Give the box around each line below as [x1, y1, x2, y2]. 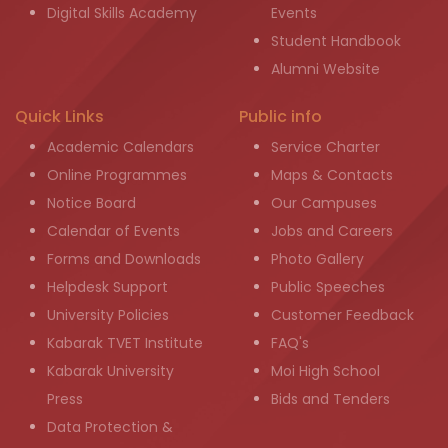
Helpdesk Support [47, 277, 168, 297]
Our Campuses [271, 193, 377, 213]
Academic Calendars [47, 137, 194, 157]
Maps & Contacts [271, 165, 393, 185]
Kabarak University [47, 361, 174, 381]
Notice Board [47, 193, 136, 213]
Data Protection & [47, 417, 173, 437]
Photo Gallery [271, 249, 364, 269]
